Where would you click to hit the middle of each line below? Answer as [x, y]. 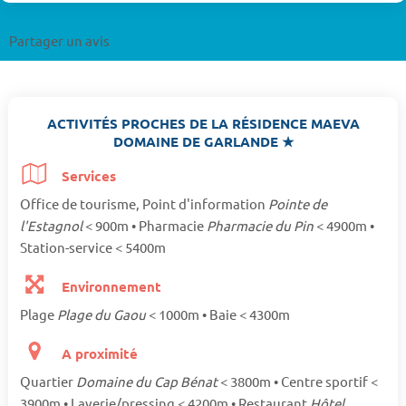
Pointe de [297, 203]
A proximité [98, 353]
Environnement [110, 286]
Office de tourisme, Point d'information [144, 203]
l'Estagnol [52, 225]
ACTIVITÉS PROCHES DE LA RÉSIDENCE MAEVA [203, 123]
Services [87, 175]
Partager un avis [59, 41]
